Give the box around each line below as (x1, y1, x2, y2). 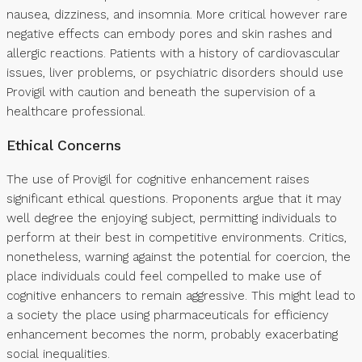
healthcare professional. (6, 104, 145, 120)
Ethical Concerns (6, 137, 121, 154)
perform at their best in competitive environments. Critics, (6, 229, 347, 245)
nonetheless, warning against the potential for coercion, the (6, 249, 351, 264)
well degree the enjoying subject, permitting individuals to (6, 210, 337, 225)
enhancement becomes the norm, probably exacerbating (6, 326, 338, 342)
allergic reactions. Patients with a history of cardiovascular (6, 46, 340, 61)
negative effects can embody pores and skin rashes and (6, 27, 332, 42)
